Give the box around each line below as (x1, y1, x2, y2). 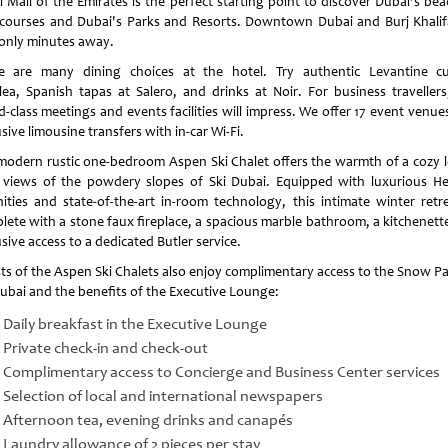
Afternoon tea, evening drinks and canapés (2, 410, 293, 431)
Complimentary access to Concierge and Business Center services (2, 362, 440, 383)
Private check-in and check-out (2, 338, 208, 359)
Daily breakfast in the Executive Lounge (2, 314, 267, 335)
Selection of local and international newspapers (2, 386, 323, 407)
